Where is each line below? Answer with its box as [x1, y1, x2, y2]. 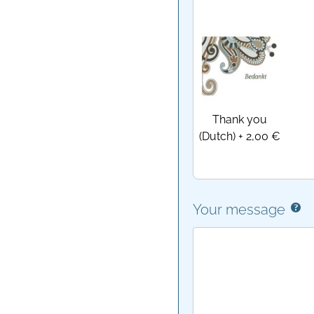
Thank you [212, 112, 268, 126]
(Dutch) [199, 129, 236, 143]
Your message [193, 200, 286, 218]
